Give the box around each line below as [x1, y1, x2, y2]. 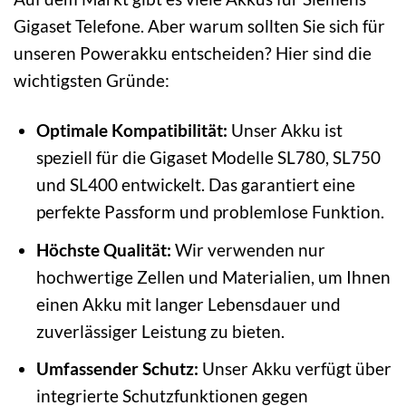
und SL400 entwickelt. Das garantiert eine [35, 174, 355, 196]
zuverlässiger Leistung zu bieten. [35, 320, 285, 342]
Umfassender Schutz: [35, 358, 198, 380]
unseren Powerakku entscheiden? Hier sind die [14, 43, 372, 64]
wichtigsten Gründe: [14, 70, 169, 92]
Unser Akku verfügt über [198, 358, 391, 380]
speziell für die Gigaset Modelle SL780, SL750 [35, 147, 381, 169]
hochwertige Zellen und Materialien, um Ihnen [35, 266, 391, 287]
